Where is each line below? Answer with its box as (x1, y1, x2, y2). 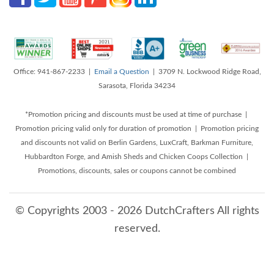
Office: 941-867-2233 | (13, 67, 94, 75)
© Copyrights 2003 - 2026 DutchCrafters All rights (15, 205, 259, 217)
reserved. (114, 223, 160, 234)
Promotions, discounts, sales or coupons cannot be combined (38, 166, 236, 174)
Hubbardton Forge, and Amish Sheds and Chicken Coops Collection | (24, 152, 250, 160)
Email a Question (94, 67, 149, 75)
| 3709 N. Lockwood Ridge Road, (149, 67, 261, 75)
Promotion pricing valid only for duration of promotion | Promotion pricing (15, 124, 259, 132)
